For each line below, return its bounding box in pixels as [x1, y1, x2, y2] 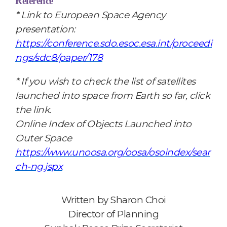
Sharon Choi [110, 194, 166, 206]
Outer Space [15, 132, 72, 144]
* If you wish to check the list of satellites [15, 75, 196, 87]
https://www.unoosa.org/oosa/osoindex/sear [15, 146, 210, 158]
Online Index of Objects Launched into [15, 118, 192, 130]
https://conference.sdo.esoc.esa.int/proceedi [15, 37, 212, 49]
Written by [61, 194, 110, 206]
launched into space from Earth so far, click [15, 89, 210, 101]
